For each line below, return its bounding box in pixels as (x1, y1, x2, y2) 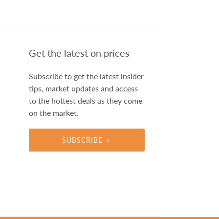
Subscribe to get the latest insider (28, 71, 144, 81)
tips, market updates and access (28, 84, 138, 93)
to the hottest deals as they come (28, 96, 142, 105)
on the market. (28, 108, 79, 117)
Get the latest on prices (28, 47, 130, 59)
